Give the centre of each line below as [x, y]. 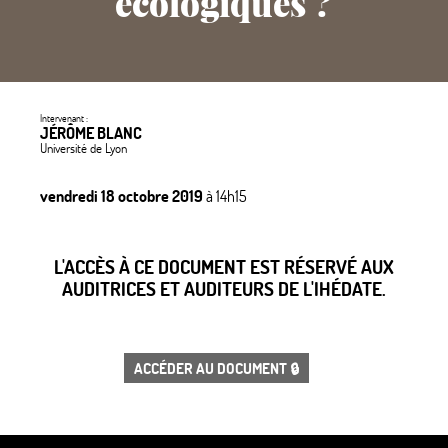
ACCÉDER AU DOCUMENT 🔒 [217, 368]
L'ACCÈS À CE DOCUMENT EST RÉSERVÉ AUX [224, 267]
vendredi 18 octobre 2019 [121, 196]
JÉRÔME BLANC [91, 133]
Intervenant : [64, 118]
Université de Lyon [83, 148]
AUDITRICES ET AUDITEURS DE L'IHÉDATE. [224, 289]
